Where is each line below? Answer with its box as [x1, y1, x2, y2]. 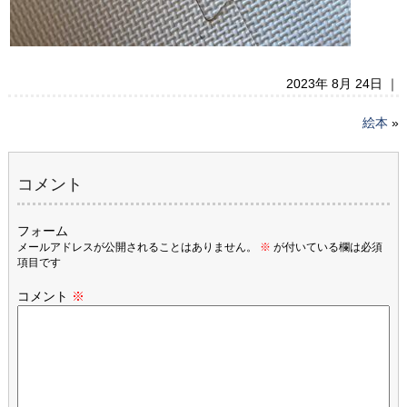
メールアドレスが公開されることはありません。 [16, 241, 257, 253]
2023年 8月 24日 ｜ [286, 76, 400, 91]
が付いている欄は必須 [270, 241, 382, 253]
